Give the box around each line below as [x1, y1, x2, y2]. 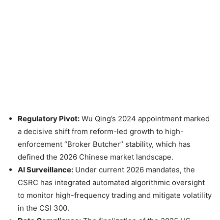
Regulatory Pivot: [18, 113, 80, 123]
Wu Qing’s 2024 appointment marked [80, 113, 210, 123]
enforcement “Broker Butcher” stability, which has [18, 139, 191, 149]
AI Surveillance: [18, 165, 73, 174]
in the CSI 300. [18, 203, 69, 213]
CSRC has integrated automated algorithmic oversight [18, 177, 205, 187]
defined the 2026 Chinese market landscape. [18, 152, 173, 162]
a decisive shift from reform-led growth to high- [18, 126, 184, 136]
